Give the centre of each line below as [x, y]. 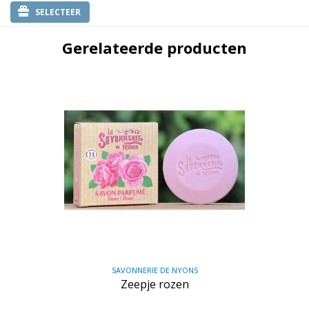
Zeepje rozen [154, 285]
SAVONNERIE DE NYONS [154, 270]
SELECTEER [58, 12]
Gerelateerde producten [154, 48]
